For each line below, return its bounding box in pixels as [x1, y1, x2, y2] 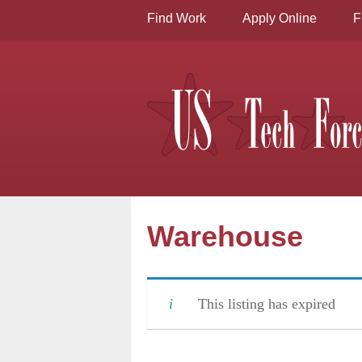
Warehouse [147, 220, 303, 253]
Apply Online [242, 11, 317, 25]
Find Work [147, 11, 206, 25]
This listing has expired [198, 296, 335, 313]
